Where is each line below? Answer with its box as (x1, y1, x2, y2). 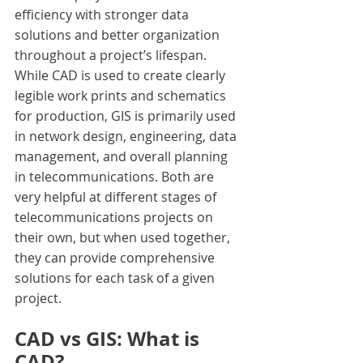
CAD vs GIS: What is (15, 325, 204, 352)
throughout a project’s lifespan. (15, 46, 210, 64)
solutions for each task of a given (15, 269, 218, 287)
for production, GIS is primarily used (15, 107, 239, 125)
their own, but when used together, (15, 228, 233, 246)
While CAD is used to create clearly (15, 66, 228, 84)
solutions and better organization (15, 26, 223, 44)
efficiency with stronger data (15, 6, 192, 23)
